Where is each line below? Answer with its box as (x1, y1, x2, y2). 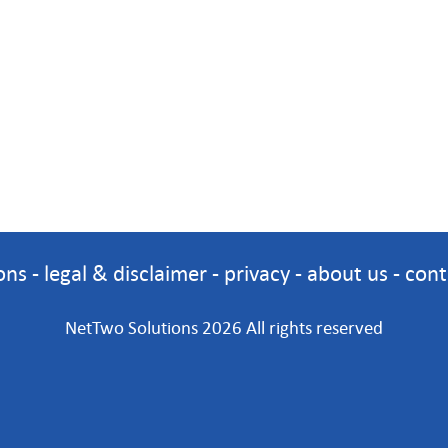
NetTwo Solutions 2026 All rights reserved (65, 317, 383, 338)
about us (307, 260, 388, 286)
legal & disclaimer (44, 260, 207, 286)
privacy (224, 260, 290, 286)
